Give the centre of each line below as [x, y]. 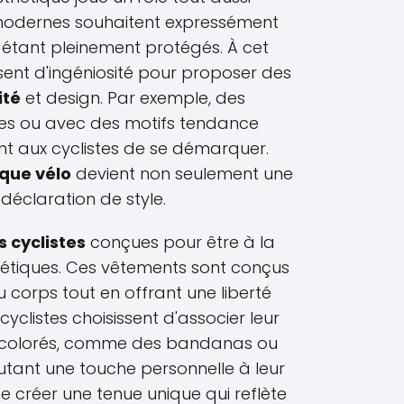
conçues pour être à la [180, 242]
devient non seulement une [182, 174]
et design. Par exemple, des [133, 98]
